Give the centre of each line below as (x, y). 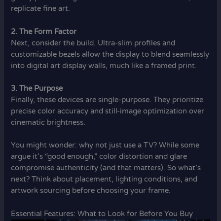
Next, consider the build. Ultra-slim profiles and (93, 43)
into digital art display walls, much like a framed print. (104, 66)
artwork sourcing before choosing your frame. (91, 191)
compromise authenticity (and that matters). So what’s (106, 168)
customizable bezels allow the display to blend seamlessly (110, 54)
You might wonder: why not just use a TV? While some (105, 146)
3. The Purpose (37, 88)
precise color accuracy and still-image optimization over (108, 111)
